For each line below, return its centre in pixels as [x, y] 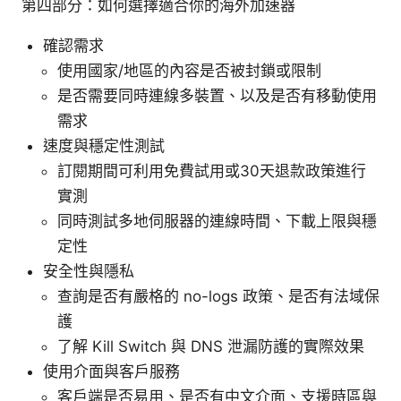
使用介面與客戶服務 [111, 372]
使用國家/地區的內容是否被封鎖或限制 [189, 71]
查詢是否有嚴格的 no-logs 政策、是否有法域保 [218, 297]
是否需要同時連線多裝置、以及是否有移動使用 [217, 96]
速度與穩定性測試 [104, 146]
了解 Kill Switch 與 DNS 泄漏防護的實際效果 [211, 347]
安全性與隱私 [89, 272]
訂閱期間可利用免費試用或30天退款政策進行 [212, 171]
